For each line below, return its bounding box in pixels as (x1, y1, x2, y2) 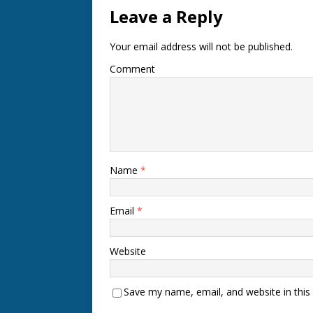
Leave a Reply (110, 5, 223, 28)
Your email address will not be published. (110, 40, 293, 53)
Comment (110, 62, 155, 75)
